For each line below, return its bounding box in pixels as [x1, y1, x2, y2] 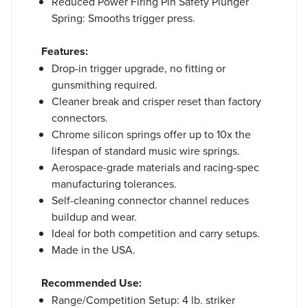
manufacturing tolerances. [52, 175, 177, 191]
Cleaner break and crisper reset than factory [52, 93, 261, 109]
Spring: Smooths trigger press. [52, 10, 195, 25]
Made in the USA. [52, 241, 135, 257]
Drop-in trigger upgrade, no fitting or [52, 60, 225, 76]
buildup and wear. [52, 208, 137, 224]
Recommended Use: [41, 274, 142, 291]
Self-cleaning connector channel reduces [52, 192, 249, 208]
